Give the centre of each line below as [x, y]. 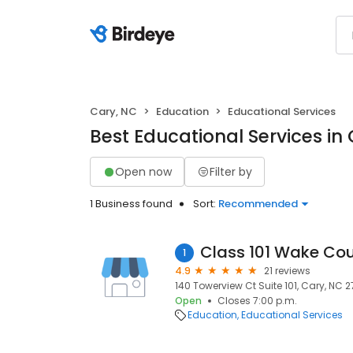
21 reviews [287, 271]
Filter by [231, 171]
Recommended [258, 204]
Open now [143, 171]
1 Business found [131, 204]
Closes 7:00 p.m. [257, 301]
